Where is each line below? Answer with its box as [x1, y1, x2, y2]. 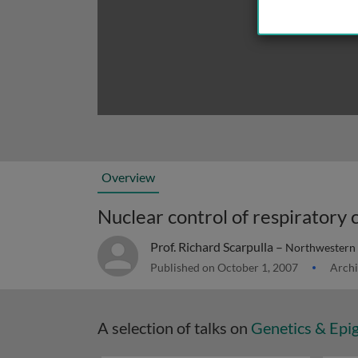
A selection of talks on [97, 318, 251, 337]
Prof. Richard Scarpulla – [150, 239, 285, 254]
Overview [101, 169, 155, 185]
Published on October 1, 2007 [150, 261, 300, 274]
